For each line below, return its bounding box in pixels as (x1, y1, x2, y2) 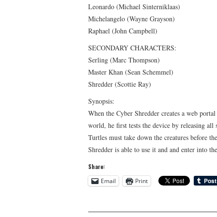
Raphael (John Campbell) (88, 26, 157, 35)
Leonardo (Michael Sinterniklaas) (88, 1, 180, 11)
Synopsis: (88, 96, 114, 106)
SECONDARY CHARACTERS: (88, 43, 176, 52)
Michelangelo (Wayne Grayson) (88, 14, 175, 23)
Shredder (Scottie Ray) (88, 79, 151, 89)
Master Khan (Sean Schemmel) (88, 67, 173, 77)
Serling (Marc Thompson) (88, 55, 160, 64)
